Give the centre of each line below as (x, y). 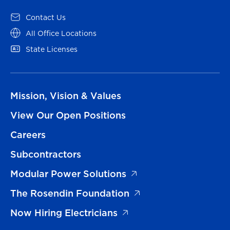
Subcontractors (46, 154)
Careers (28, 135)
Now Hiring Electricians (64, 213)
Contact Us (46, 17)
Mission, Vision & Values (66, 95)
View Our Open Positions (68, 115)
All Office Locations (61, 33)
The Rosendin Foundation (70, 193)
